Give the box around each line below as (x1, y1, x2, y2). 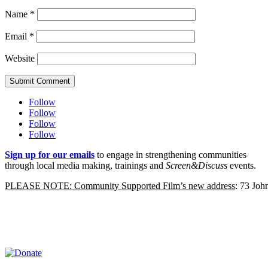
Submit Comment (10, 77, 70, 86)
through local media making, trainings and (5, 160, 166, 171)
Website (5, 53, 35, 64)
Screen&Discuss (166, 160, 227, 171)
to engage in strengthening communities (97, 150, 246, 160)
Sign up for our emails (5, 150, 95, 160)
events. (227, 160, 256, 171)
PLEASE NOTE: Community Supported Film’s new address (5, 181, 235, 191)
